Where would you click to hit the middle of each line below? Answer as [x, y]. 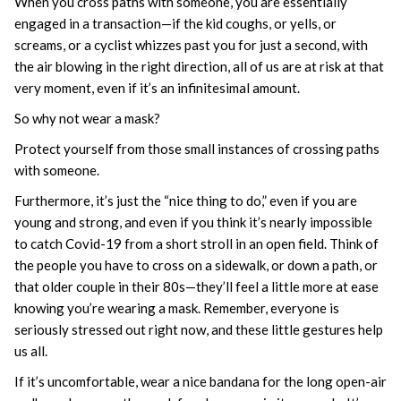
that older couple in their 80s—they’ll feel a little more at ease [196, 287]
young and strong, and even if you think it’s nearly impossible [193, 222]
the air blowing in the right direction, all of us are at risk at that [199, 67]
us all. [31, 351]
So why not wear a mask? [87, 119]
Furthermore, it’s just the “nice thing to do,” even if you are [186, 201]
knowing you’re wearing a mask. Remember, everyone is [177, 308]
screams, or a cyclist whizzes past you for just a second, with [191, 45]
